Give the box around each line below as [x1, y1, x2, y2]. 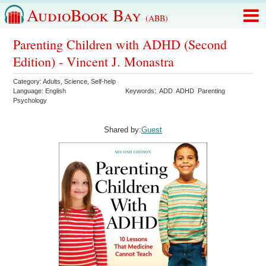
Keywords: [125, 87, 160, 94]
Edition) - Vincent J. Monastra [13, 53, 175, 70]
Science [64, 78, 88, 85]
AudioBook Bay [27, 4, 145, 26]
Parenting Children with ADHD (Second [13, 36, 227, 53]
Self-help [91, 78, 116, 85]
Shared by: [104, 125, 141, 135]
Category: [13, 78, 43, 85]
